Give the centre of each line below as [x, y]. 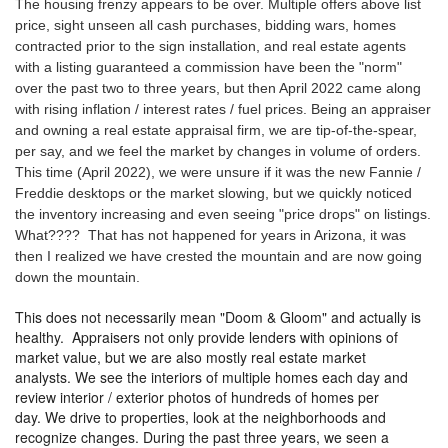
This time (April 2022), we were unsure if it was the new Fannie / [218, 171]
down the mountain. [77, 276]
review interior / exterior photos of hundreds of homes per [197, 396]
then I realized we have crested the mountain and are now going [218, 255]
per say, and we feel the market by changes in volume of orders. [218, 150]
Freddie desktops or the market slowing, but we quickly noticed [213, 192]
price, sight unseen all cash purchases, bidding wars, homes [205, 24]
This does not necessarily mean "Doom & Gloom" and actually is [218, 316]
